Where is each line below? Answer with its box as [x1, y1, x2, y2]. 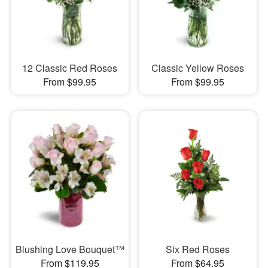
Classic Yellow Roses [151, 60, 245, 75]
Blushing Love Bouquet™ [15, 242, 124, 257]
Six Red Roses [166, 242, 230, 257]
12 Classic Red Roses [22, 60, 118, 75]
